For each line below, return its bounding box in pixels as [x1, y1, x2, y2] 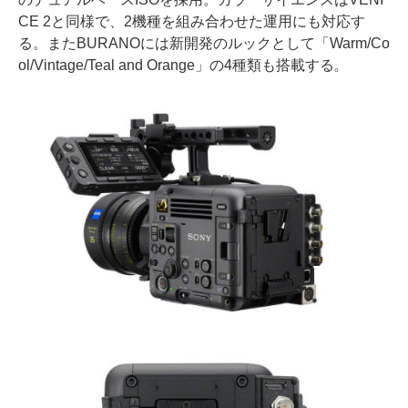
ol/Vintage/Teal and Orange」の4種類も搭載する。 [18, 57, 349, 74]
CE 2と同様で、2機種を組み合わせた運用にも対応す [18, 14, 365, 30]
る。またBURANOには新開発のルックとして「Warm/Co [18, 36, 390, 52]
